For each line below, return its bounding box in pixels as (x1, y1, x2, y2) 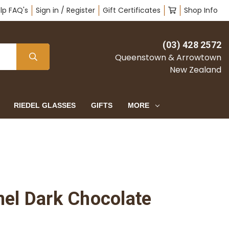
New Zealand (170, 63, 221, 76)
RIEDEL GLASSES (14, 101, 76, 109)
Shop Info (184, 5, 218, 15)
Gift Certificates (102, 5, 161, 15)
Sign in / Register (35, 5, 95, 15)
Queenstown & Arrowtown (115, 51, 221, 63)
